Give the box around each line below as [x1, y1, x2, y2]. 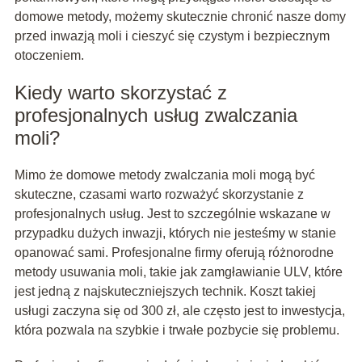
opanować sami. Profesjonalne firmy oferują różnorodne [14, 245, 334, 259]
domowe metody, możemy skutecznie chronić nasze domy [14, 9, 346, 23]
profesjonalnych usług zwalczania [14, 103, 297, 126]
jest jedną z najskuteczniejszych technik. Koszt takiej [14, 284, 316, 298]
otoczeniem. [14, 48, 84, 62]
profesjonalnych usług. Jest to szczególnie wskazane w [14, 206, 330, 221]
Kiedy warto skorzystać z [14, 81, 227, 103]
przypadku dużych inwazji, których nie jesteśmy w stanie [14, 225, 336, 240]
